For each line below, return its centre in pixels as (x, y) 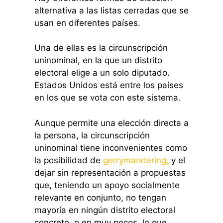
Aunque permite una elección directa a (111, 123)
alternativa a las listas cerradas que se (111, 10)
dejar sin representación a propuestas (110, 172)
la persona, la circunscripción (92, 135)
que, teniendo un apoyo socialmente (107, 185)
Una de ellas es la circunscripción (101, 48)
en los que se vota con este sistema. (107, 98)
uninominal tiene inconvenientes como (111, 148)
